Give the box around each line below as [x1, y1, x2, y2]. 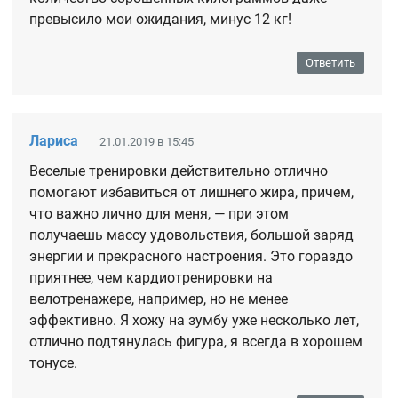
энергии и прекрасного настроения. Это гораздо [29, 247, 354, 265]
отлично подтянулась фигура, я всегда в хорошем [29, 332, 363, 350]
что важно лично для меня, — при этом [29, 204, 290, 222]
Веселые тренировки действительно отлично [29, 162, 329, 179]
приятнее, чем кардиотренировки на [29, 268, 274, 286]
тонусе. [29, 354, 78, 371]
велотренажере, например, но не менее [29, 290, 289, 307]
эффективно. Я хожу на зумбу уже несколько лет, [29, 311, 360, 329]
